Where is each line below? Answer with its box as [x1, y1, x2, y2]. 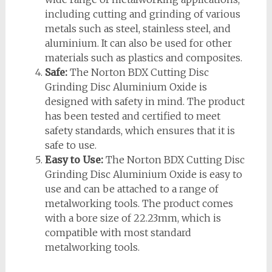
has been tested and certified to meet [44, 110, 220, 123]
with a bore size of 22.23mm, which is [44, 212, 221, 225]
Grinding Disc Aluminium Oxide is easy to [44, 168, 242, 181]
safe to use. [44, 139, 97, 152]
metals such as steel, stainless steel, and [44, 22, 231, 35]
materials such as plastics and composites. [44, 52, 242, 64]
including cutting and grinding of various [44, 8, 240, 21]
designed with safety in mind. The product [44, 95, 245, 108]
